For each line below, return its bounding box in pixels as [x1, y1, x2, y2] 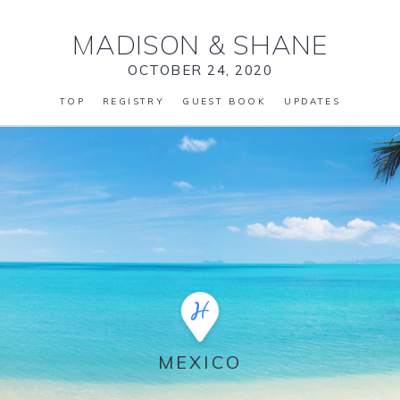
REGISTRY [103, 96, 165, 107]
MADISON [72, 28, 208, 62]
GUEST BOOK [182, 96, 267, 107]
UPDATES [284, 96, 341, 107]
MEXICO [157, 351, 243, 373]
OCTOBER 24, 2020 [128, 62, 272, 79]
